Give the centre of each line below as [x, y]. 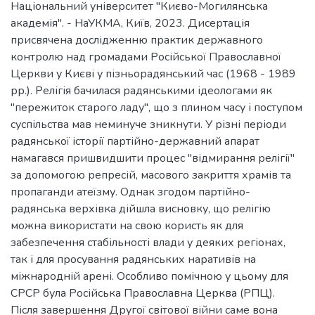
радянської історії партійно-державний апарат [135, 141]
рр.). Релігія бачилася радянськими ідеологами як [141, 91]
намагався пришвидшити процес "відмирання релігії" [153, 158]
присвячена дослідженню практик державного [137, 40]
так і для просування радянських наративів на [133, 259]
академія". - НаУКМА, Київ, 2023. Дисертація [130, 23]
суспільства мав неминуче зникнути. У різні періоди [148, 124]
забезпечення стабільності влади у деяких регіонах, [148, 243]
